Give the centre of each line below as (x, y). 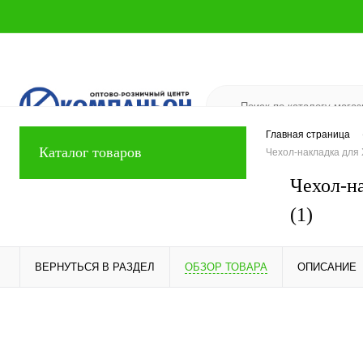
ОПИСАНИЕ (327, 267)
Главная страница (308, 135)
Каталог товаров (90, 152)
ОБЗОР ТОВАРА (226, 267)
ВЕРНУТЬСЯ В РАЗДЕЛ (95, 267)
